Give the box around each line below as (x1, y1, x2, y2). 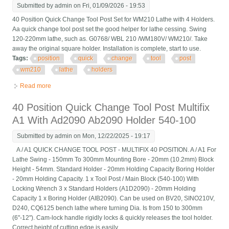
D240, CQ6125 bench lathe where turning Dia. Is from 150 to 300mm (12, 204, 203, 212)
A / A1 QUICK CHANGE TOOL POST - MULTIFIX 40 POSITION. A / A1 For (12, 146, 217, 154)
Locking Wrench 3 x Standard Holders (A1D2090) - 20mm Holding (12, 185, 196, 193)
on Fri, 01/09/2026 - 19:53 (72, 2, 146, 10)
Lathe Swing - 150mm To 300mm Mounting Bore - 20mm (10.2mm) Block (12, 156, 214, 164)
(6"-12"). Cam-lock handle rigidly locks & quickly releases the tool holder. (12, 214, 213, 222)
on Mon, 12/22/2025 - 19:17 (72, 132, 151, 140)
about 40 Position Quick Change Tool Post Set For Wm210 (51, 82, 213, 90)
